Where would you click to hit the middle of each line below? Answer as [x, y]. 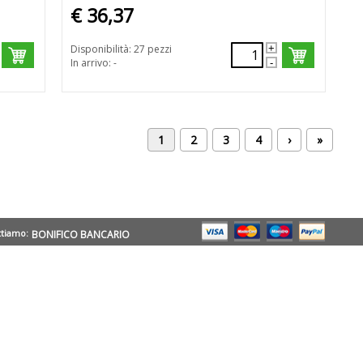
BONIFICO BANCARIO [81, 235]
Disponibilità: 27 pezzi [121, 49]
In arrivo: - [93, 63]
